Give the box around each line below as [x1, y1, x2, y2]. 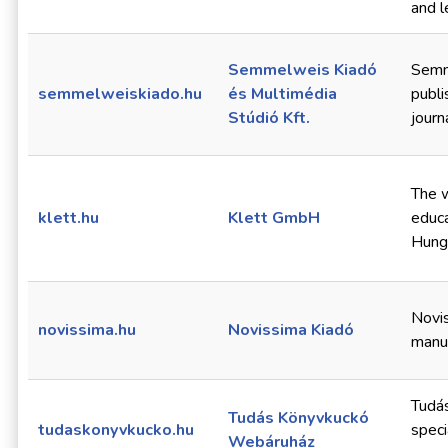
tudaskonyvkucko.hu [38, 419, 194, 442]
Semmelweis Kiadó [228, 59, 377, 82]
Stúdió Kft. [228, 107, 310, 130]
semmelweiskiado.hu [38, 83, 202, 106]
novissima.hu [38, 319, 136, 342]
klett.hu [38, 207, 99, 230]
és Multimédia [228, 83, 337, 106]
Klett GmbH [228, 207, 320, 230]
